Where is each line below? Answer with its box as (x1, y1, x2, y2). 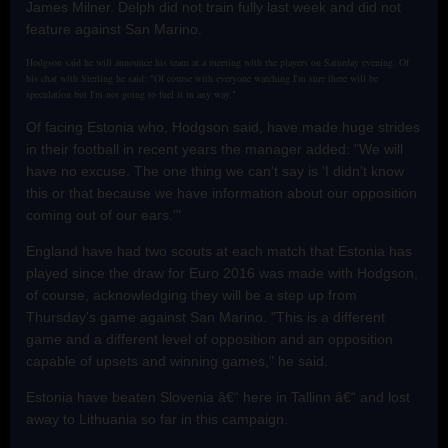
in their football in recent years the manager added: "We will (26, 140, 403, 157)
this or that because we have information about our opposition (26, 184, 417, 201)
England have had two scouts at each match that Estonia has (26, 242, 412, 259)
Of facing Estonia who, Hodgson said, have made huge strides (26, 118, 420, 135)
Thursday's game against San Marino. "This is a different (26, 308, 385, 325)
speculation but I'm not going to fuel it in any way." (26, 86, 236, 101)
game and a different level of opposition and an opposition (26, 330, 393, 347)
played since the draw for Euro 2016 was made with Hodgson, (26, 264, 418, 281)
